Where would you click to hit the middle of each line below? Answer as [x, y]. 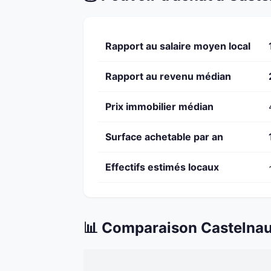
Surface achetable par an [164, 137]
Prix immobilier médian [159, 107]
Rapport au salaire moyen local [178, 46]
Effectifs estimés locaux [162, 167]
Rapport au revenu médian [168, 77]
